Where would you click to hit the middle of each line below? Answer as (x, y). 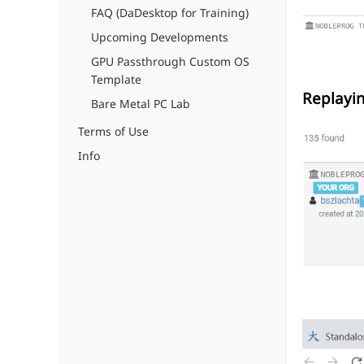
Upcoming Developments (160, 37)
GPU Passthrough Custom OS (170, 61)
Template (116, 79)
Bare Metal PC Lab (141, 104)
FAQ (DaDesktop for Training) (170, 13)
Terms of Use (113, 131)
